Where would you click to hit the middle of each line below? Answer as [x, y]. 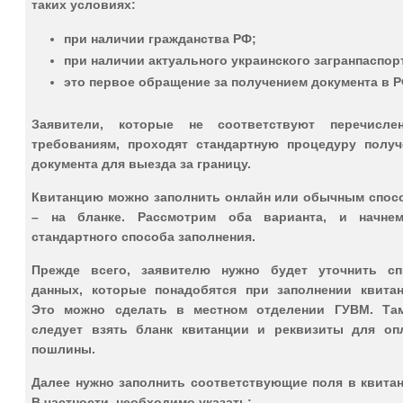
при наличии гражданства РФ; [160, 38]
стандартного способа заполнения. [143, 236]
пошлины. [63, 349]
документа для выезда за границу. [141, 163]
